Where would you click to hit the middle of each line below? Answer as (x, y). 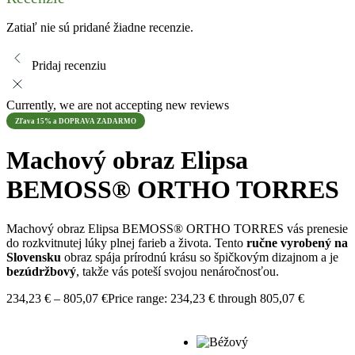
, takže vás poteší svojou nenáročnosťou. (177, 271)
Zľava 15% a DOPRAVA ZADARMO (76, 121)
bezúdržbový (41, 271)
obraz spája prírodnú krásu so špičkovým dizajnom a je (200, 257)
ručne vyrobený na (297, 242)
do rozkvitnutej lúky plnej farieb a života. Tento (126, 242)
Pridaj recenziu (69, 65)
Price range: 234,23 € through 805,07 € (206, 298)
